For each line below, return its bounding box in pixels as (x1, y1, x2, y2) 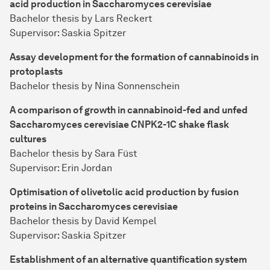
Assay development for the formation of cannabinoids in (10, 51, 259, 63)
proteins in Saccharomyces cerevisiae (10, 201, 178, 213)
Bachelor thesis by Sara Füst (10, 148, 137, 160)
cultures (10, 133, 46, 145)
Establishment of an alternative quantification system (10, 254, 247, 266)
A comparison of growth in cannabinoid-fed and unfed (10, 104, 248, 116)
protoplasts (10, 66, 63, 78)
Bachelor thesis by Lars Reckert (10, 13, 152, 25)
